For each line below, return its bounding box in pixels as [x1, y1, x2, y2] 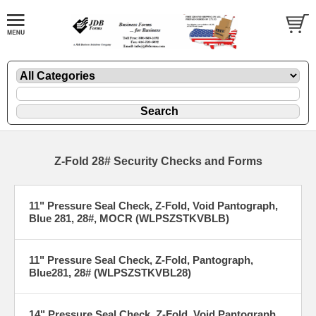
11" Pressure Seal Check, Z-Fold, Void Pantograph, [29, 199, 278, 212]
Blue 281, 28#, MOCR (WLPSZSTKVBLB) [29, 212, 229, 224]
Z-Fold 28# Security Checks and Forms [54, 154, 262, 167]
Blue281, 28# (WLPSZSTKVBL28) [29, 266, 191, 279]
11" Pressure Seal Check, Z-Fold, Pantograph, [29, 253, 253, 266]
